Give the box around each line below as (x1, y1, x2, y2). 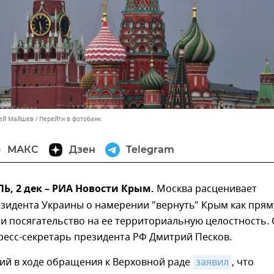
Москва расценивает (157, 182, 257, 197)
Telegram (126, 144, 174, 156)
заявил (196, 255, 229, 270)
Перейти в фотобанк (39, 114, 101, 124)
